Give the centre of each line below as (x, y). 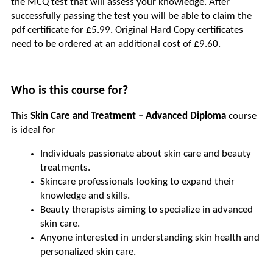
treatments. (65, 168)
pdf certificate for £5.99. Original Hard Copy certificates (127, 30)
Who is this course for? (69, 91)
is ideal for (33, 130)
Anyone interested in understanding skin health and (150, 238)
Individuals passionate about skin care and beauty (146, 154)
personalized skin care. (88, 252)
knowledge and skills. (85, 196)
